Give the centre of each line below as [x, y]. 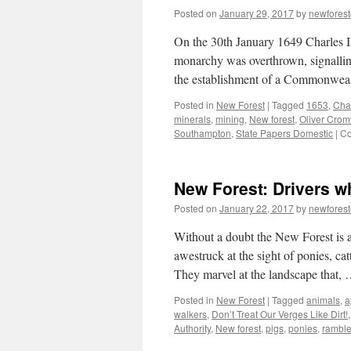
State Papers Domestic [284, 133]
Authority [192, 328]
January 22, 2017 [257, 208]
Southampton [203, 133]
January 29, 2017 [257, 13]
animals [323, 300]
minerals [192, 119]
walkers [190, 314]
